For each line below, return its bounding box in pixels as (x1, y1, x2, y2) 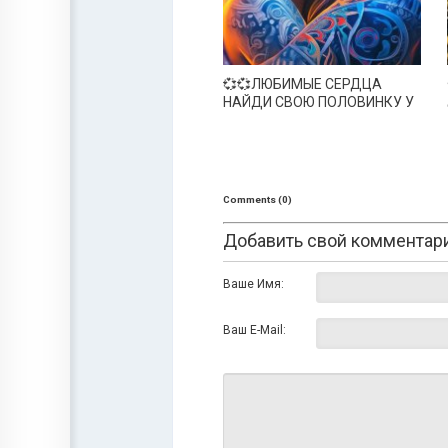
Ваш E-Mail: (223, 322, 286, 337)
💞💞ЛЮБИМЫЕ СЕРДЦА (223, 75, 382, 92)
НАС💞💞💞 (223, 111, 293, 128)
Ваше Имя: (223, 276, 284, 291)
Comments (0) (223, 194, 292, 206)
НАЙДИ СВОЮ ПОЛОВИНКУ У (223, 93, 414, 110)
